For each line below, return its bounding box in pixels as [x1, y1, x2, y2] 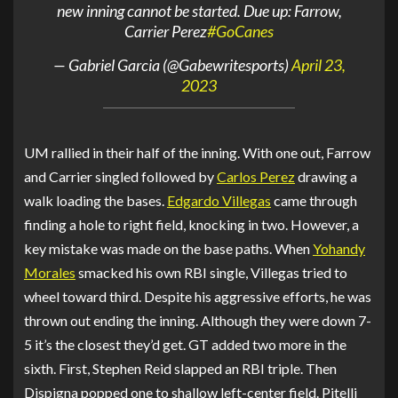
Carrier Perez [124, 21, 207, 42]
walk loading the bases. [24, 191, 167, 209]
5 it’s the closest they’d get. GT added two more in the [24, 335, 346, 353]
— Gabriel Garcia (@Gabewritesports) [52, 55, 291, 76]
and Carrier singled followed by [24, 167, 217, 185]
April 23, [291, 55, 346, 76]
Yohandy [313, 239, 365, 257]
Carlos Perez [217, 167, 295, 185]
